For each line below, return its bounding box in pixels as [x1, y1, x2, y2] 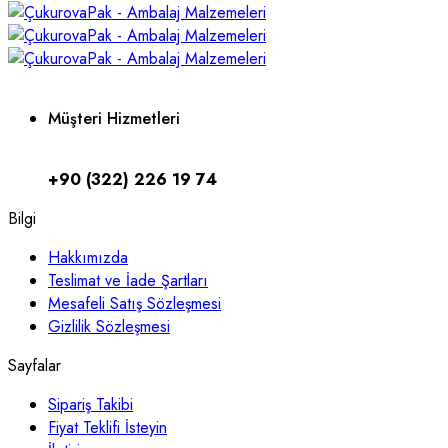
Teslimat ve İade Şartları [48, 268, 208, 292]
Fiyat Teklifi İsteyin [48, 415, 167, 439]
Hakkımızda [48, 245, 128, 269]
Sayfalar [8, 353, 61, 377]
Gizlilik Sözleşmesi [48, 314, 170, 338]
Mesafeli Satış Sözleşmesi [48, 291, 221, 315]
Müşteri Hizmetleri [48, 107, 180, 131]
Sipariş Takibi [48, 392, 133, 416]
